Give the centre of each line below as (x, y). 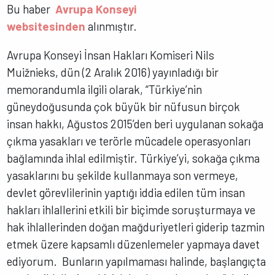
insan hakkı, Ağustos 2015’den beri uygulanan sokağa (135, 123)
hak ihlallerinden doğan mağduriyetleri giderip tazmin (136, 227)
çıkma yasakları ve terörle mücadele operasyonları (129, 141)
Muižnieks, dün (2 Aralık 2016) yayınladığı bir (113, 72)
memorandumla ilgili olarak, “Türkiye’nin (105, 89)
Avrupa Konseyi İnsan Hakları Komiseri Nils (111, 55)
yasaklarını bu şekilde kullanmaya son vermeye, (123, 175)
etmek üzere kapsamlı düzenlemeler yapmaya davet (134, 244)
